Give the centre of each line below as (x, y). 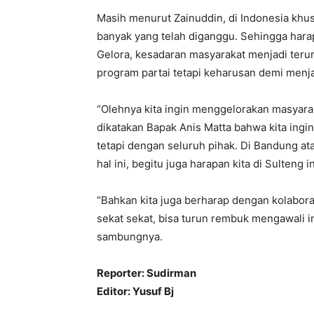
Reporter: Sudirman (146, 273)
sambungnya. (130, 237)
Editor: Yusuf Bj (135, 291)
